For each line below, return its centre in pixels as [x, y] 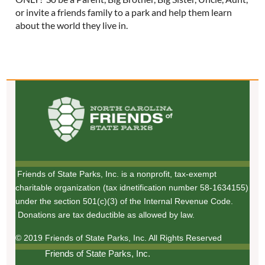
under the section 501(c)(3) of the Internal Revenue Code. [125, 201]
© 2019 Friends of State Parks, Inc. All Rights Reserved [119, 237]
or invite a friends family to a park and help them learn [124, 12]
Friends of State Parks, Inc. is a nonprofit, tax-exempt [117, 174]
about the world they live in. [73, 25]
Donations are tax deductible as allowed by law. [105, 214]
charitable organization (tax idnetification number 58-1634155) [132, 187]
